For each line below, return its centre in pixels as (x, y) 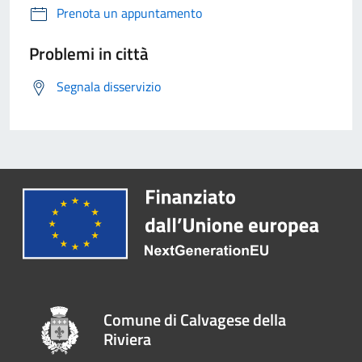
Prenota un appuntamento (129, 13)
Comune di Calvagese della (195, 320)
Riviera (128, 339)
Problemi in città (89, 54)
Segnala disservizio (109, 87)
